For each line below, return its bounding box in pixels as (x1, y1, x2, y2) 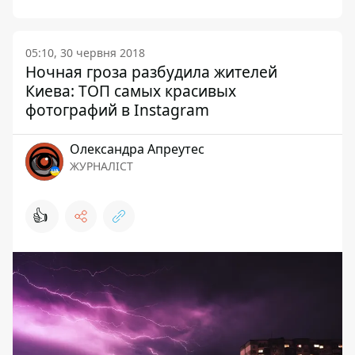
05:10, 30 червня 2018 (25, 44, 145, 60)
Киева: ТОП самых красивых (25, 79, 236, 101)
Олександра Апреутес (70, 139, 204, 158)
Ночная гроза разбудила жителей (25, 60, 277, 82)
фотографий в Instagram (25, 98, 209, 120)
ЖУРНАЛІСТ (70, 158, 133, 174)
